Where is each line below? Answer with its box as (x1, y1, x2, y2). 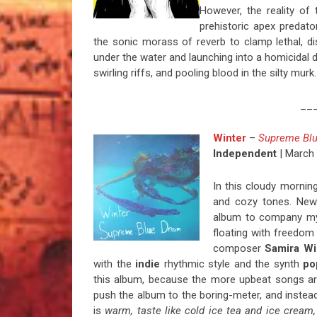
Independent (212, 147, 277, 161)
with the (93, 258, 132, 271)
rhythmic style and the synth (160, 258, 304, 271)
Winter (212, 132, 246, 145)
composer (212, 242, 265, 255)
